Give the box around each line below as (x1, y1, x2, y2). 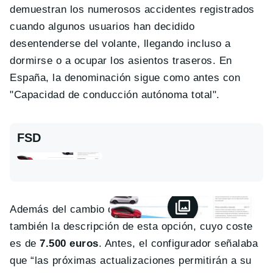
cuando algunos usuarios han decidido (10, 20, 195, 32)
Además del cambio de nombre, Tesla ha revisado (10, 203, 251, 215)
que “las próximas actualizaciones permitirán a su (10, 254, 252, 266)
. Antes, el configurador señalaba (98, 237, 258, 249)
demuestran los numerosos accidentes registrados (10, 3, 255, 15)
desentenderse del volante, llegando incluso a (10, 37, 231, 49)
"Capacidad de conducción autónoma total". (10, 88, 220, 101)
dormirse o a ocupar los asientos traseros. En (10, 54, 232, 66)
